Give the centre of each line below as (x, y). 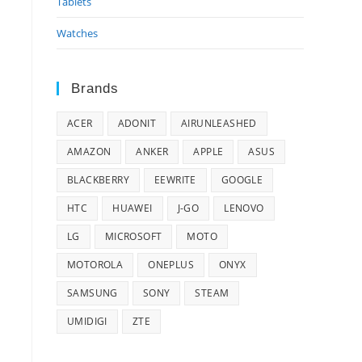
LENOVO (244, 208)
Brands (95, 88)
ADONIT (137, 123)
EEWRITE (175, 180)
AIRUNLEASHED (219, 123)
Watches (77, 33)
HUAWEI (133, 208)
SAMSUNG (93, 293)
